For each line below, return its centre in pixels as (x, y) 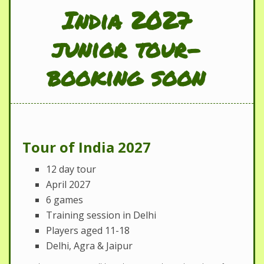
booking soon (126, 77)
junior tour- (126, 48)
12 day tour (71, 169)
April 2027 (68, 184)
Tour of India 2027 (87, 147)
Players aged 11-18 (88, 230)
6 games (65, 199)
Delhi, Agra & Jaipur (89, 245)
